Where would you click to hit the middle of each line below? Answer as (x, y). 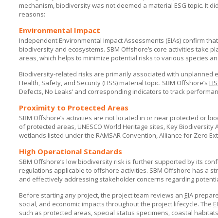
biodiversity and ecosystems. (63, 49)
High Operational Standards (71, 151)
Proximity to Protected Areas (74, 108)
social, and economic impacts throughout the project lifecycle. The (116, 204)
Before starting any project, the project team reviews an (102, 195)
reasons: (32, 14)
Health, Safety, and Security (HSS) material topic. (91, 83)
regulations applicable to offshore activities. (84, 170)
